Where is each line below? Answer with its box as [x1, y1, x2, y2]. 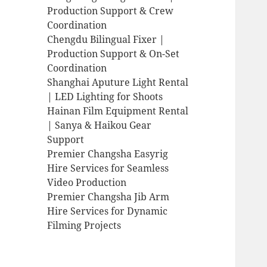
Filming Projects [47, 219, 122, 232]
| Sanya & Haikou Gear [47, 119, 152, 132]
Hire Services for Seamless [47, 162, 169, 175]
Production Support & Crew [47, 4, 174, 18]
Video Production [47, 176, 127, 190]
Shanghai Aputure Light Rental [47, 76, 189, 89]
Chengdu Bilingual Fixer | [47, 33, 165, 46]
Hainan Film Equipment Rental [47, 104, 189, 118]
